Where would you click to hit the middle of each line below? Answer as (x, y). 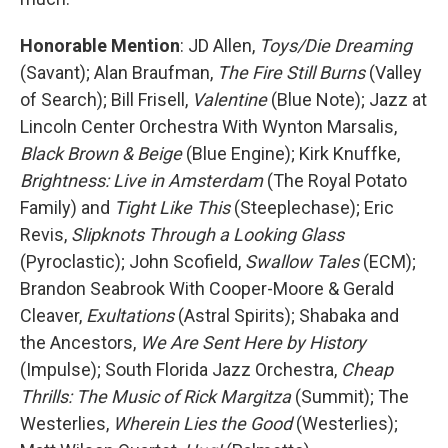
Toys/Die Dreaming (335, 45)
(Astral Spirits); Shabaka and (286, 315)
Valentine (229, 99)
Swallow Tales (302, 261)
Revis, (45, 234)
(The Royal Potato (337, 180)
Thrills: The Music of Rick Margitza (155, 396)
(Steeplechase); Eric (314, 207)
